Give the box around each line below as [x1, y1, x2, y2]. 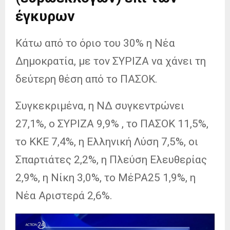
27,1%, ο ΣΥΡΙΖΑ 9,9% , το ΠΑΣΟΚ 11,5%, [15, 117, 208, 130]
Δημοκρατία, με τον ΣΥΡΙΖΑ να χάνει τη [15, 54, 206, 67]
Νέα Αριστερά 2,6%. [15, 189, 112, 202]
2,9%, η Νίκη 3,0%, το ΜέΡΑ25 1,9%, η [15, 171, 196, 184]
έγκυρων [15, 7, 75, 25]
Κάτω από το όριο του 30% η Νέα [15, 36, 175, 49]
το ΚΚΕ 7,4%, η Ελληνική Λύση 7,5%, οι [15, 135, 198, 148]
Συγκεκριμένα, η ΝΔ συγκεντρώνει [15, 99, 184, 112]
